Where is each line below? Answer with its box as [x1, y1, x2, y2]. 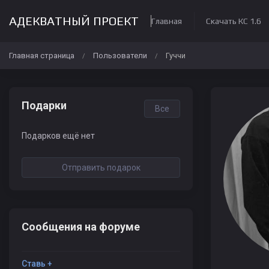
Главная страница [9, 51, 74, 60]
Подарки [22, 99, 67, 112]
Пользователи [93, 51, 147, 60]
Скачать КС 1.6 [206, 16, 261, 26]
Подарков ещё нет [22, 131, 95, 141]
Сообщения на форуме [22, 220, 140, 233]
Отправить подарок [61, 163, 141, 172]
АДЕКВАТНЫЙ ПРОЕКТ [9, 14, 139, 28]
